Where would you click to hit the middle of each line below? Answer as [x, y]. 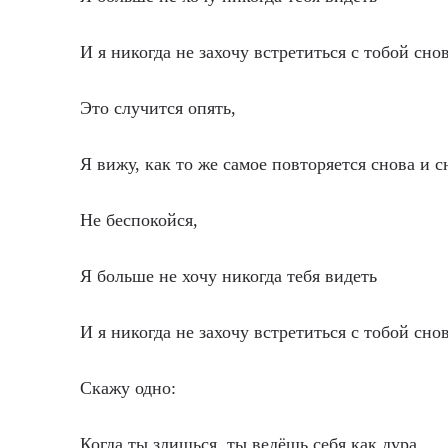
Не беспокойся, [139, 220]
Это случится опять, [158, 108]
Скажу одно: [128, 388]
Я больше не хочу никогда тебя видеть [228, 276]
